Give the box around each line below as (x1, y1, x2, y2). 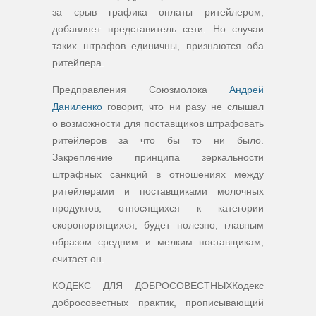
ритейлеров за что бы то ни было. (52, 135, 264, 146)
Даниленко (52, 101, 102, 112)
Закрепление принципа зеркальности (52, 152, 264, 163)
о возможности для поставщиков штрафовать (52, 118, 264, 129)
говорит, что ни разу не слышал (102, 101, 264, 112)
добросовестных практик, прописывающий (52, 297, 264, 308)
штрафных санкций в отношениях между (52, 169, 264, 180)
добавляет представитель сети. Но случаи (52, 23, 264, 35)
